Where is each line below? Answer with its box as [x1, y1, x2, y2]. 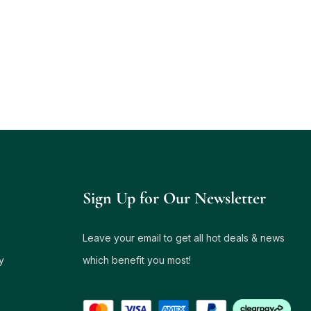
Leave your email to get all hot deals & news [82, 231, 285, 244]
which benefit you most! [82, 253, 191, 266]
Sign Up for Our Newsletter [82, 187, 266, 208]
